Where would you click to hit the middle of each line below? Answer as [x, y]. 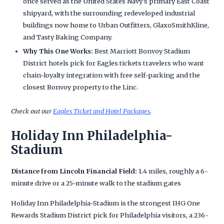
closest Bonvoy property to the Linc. [81, 87]
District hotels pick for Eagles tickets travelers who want [114, 63]
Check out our [32, 111]
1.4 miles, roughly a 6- [173, 171]
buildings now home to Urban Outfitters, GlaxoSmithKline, [116, 25]
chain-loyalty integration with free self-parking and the [112, 75]
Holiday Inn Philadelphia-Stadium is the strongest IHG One [106, 203]
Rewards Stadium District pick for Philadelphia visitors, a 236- [110, 215]
